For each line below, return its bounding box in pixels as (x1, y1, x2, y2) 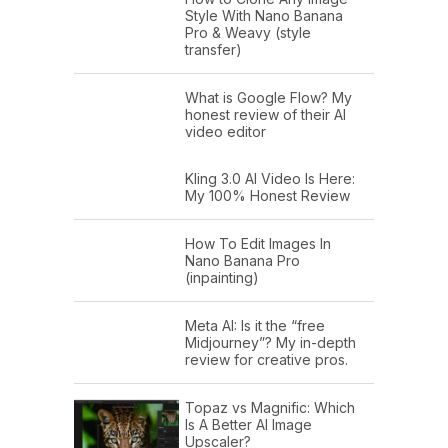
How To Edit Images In (185, 235, 331, 253)
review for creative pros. (185, 351, 348, 369)
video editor (185, 123, 266, 141)
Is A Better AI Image (185, 416, 312, 434)
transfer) (185, 41, 242, 59)
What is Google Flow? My (185, 89, 352, 107)
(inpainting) (185, 269, 259, 287)
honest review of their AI (185, 106, 346, 124)
